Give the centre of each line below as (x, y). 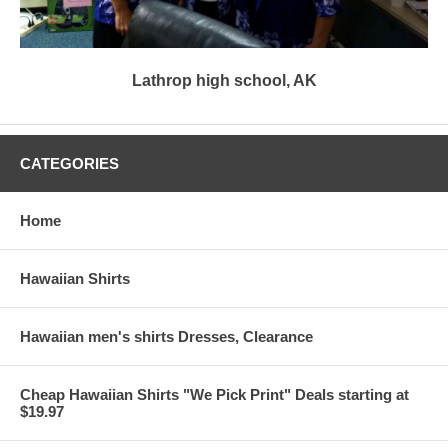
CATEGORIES (69, 164)
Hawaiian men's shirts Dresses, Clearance (166, 337)
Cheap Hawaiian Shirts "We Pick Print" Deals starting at (214, 395)
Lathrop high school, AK (224, 81)
